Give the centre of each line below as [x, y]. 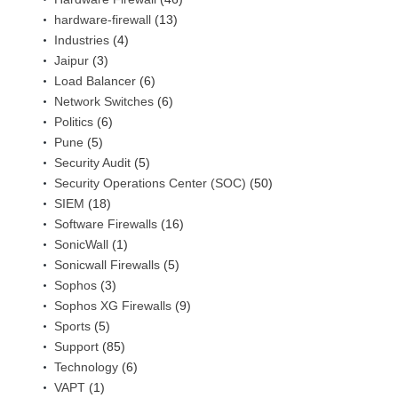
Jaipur [72, 60]
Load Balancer [95, 80]
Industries [82, 40]
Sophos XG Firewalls [113, 305]
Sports [72, 326]
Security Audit [92, 162]
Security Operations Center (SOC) [150, 183]
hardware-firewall [103, 19]
